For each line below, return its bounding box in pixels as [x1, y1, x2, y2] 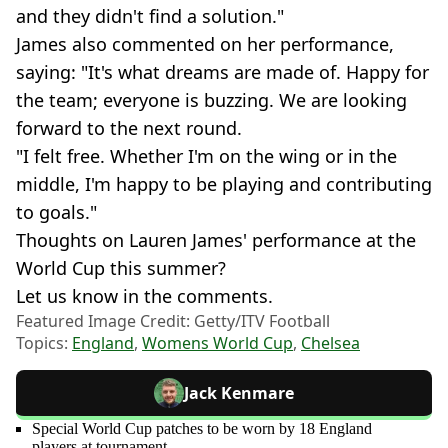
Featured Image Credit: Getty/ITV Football [16, 310, 330, 332]
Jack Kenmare [184, 382, 294, 404]
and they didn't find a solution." [16, 4, 284, 28]
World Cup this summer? [16, 256, 226, 280]
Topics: [16, 332, 72, 354]
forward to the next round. [16, 116, 242, 140]
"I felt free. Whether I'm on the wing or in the [16, 144, 397, 168]
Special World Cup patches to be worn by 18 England [32, 420, 372, 437]
